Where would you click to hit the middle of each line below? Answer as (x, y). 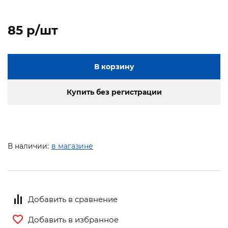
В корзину (114, 67)
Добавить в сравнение (73, 199)
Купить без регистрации (114, 92)
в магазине (72, 146)
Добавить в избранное (73, 219)
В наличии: (28, 146)
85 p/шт (33, 31)
